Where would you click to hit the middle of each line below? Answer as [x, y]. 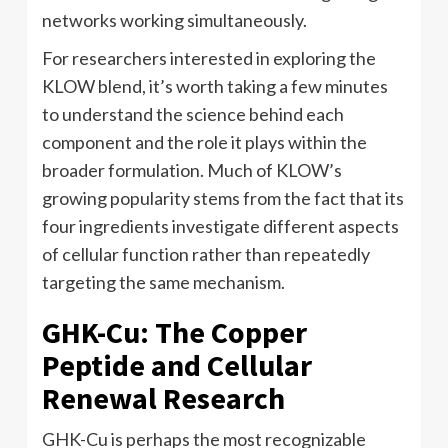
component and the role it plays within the [204, 141]
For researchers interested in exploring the [209, 57]
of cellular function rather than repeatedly [206, 253]
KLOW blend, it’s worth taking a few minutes [215, 85]
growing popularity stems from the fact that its [223, 197]
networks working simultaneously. [174, 19]
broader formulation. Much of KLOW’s [192, 169]
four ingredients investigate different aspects [220, 225]
